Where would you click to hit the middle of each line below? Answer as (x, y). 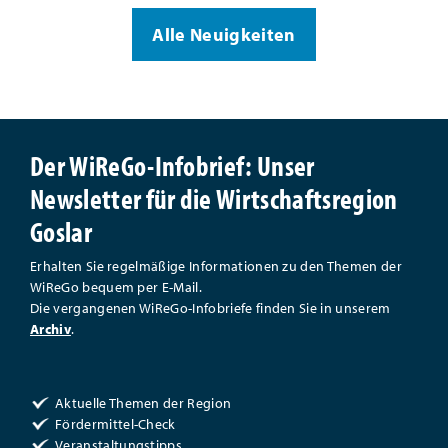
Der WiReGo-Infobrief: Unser (172, 165)
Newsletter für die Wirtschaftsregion (214, 198)
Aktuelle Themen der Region (143, 403)
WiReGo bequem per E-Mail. (116, 287)
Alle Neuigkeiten (224, 34)
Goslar (61, 231)
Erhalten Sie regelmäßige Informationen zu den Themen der (216, 266)
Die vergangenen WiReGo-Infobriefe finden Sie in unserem (210, 308)
